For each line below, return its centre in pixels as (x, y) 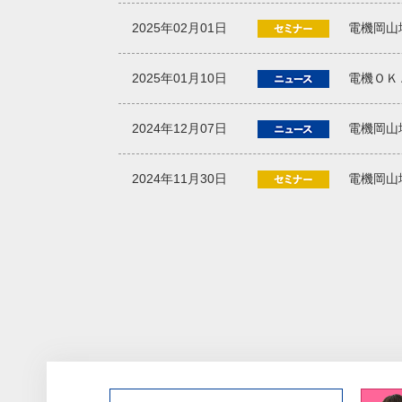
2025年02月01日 (179, 27)
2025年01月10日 (179, 78)
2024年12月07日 (179, 128)
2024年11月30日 (179, 178)
